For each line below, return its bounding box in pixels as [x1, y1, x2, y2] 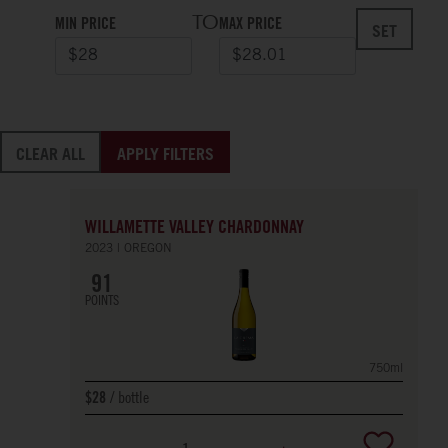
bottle [118, 386, 149, 407]
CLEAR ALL [16, 144, 85, 164]
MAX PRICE [219, 17, 282, 33]
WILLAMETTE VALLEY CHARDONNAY [85, 220, 304, 238]
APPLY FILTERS [117, 144, 214, 164]
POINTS [85, 291, 119, 308]
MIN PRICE [55, 17, 116, 33]
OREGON [124, 243, 172, 255]
